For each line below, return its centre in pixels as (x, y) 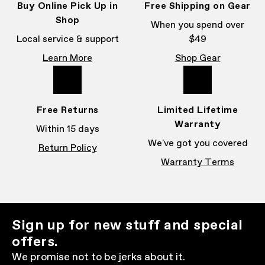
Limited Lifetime (198, 110)
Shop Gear (198, 58)
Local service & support (67, 39)
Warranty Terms (198, 162)
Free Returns (67, 110)
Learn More (67, 58)
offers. (35, 242)
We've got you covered (198, 143)
